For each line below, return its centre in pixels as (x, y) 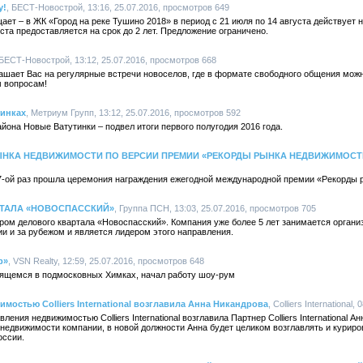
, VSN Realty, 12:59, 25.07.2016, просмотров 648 (106, 261)
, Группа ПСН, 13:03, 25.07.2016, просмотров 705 (215, 208)
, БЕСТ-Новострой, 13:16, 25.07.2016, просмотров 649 (118, 7)
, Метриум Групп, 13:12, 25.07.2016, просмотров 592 (133, 113)
